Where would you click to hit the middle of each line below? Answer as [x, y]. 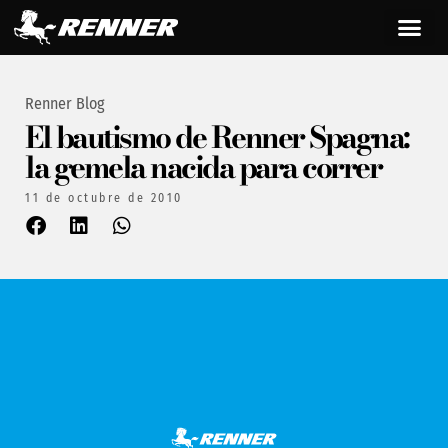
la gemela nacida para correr [203, 166]
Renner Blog [65, 103]
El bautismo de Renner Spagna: [217, 136]
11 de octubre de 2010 [104, 197]
